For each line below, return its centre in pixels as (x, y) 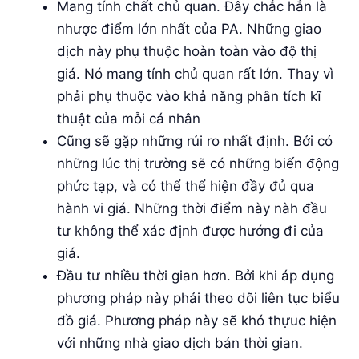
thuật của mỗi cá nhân (129, 118)
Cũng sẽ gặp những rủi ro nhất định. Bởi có (195, 141)
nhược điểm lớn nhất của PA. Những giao (189, 28)
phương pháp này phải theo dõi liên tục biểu (198, 298)
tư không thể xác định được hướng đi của (190, 230)
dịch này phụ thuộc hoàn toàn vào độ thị (187, 51)
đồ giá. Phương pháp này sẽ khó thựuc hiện (197, 320)
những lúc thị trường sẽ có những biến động (198, 163)
